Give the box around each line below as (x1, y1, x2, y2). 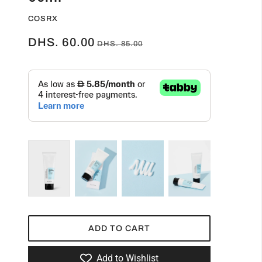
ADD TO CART (88, 224, 150, 233)
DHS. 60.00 (28, 36, 95, 49)
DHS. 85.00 (97, 40, 143, 48)
